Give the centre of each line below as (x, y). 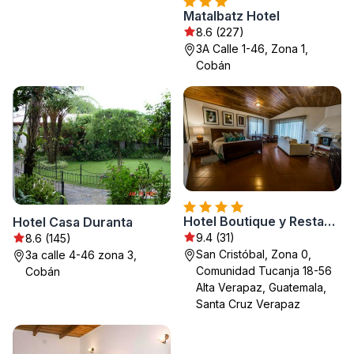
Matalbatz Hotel (232, 15)
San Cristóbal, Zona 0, (254, 254)
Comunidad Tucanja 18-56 (264, 270)
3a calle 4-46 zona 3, (81, 254)
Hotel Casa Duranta (73, 222)
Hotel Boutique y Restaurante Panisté (330, 221)
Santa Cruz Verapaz (248, 303)
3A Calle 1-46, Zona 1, (252, 48)
